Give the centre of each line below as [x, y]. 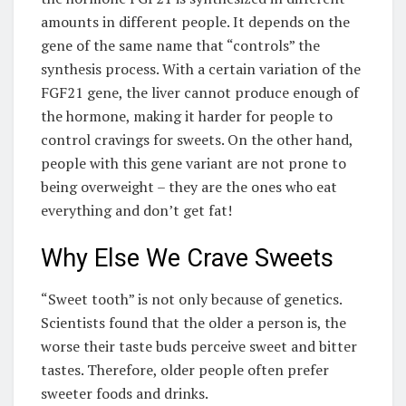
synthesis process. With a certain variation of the [201, 68]
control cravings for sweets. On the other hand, [197, 139]
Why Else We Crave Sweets [187, 259]
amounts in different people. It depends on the [195, 21]
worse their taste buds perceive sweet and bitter [199, 346]
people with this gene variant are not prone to [193, 163]
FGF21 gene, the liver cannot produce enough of [200, 92]
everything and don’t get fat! [136, 210]
